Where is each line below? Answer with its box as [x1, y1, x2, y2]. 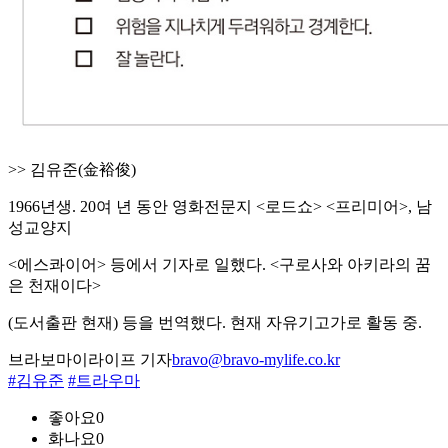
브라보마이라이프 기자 [8, 351, 172, 369]
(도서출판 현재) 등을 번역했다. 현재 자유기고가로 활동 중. [8, 314, 422, 332]
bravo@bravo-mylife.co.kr [172, 351, 340, 369]
